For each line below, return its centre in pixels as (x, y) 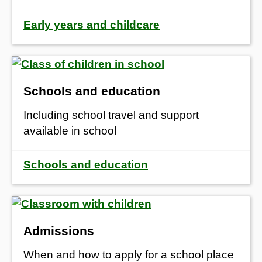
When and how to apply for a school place (129, 254)
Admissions (59, 230)
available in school (70, 130)
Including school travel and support (111, 115)
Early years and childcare (92, 25)
